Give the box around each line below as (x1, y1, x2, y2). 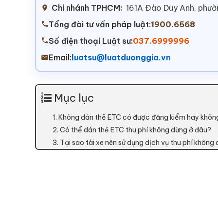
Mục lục (54, 91, 94, 105)
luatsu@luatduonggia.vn (72, 53, 171, 63)
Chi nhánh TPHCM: (52, 3, 122, 13)
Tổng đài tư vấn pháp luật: (49, 19, 151, 30)
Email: (49, 53, 72, 63)
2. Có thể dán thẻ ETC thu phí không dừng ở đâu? (53, 126, 211, 135)
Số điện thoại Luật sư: (49, 36, 133, 46)
